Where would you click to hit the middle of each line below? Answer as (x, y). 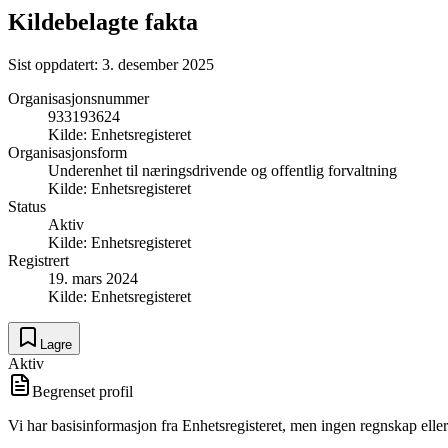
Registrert (38, 260)
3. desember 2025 (158, 64)
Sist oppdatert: (55, 64)
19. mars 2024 (93, 278)
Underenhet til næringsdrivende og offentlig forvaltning (222, 170)
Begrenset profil (82, 391)
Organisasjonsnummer (78, 98)
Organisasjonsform (67, 152)
